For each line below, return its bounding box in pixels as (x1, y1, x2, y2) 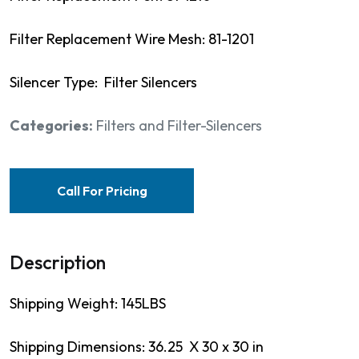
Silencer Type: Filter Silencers (10, 72, 200, 91)
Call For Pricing (56, 182, 147, 199)
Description (10, 250, 106, 274)
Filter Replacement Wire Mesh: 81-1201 (10, 29, 254, 48)
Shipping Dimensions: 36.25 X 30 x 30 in (10, 337, 264, 356)
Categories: (10, 115, 93, 135)
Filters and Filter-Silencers (96, 115, 262, 135)
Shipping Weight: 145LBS (10, 293, 166, 313)
